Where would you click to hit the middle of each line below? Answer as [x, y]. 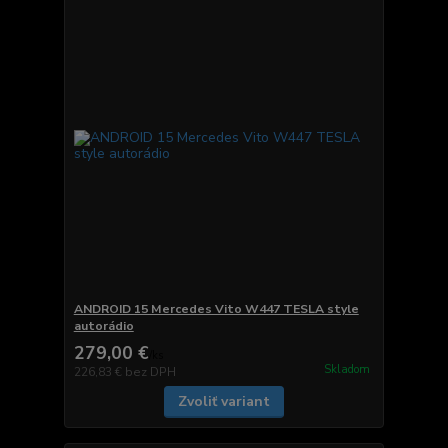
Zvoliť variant [223, 401]
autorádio [103, 325]
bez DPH [150, 371]
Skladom [346, 369]
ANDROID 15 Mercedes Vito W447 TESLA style [216, 308]
